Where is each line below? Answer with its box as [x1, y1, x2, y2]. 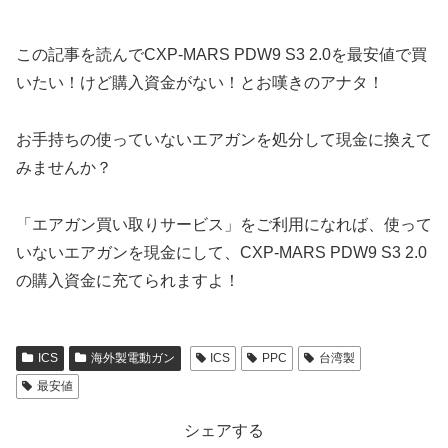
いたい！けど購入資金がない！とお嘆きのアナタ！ [16, 73, 384, 91]
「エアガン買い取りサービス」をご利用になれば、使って [16, 215, 432, 233]
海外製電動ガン [90, 350, 175, 365]
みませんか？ [16, 158, 112, 176]
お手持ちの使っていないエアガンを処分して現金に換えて [16, 130, 432, 148]
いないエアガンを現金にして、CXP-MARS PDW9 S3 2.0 [16, 243, 427, 261]
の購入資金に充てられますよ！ [16, 271, 240, 289]
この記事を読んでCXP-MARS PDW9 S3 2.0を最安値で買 [16, 45, 427, 63]
